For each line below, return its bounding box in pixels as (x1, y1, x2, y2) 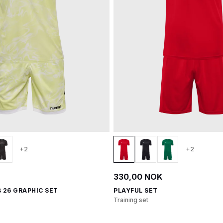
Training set (113, 196, 148, 204)
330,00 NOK (113, 172, 162, 182)
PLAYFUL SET (113, 187, 158, 194)
